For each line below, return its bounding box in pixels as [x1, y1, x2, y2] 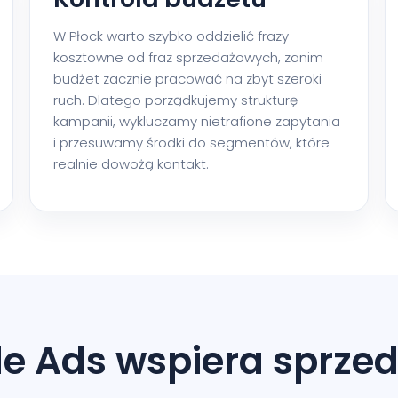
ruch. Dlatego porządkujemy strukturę [53, 90, 298, 109]
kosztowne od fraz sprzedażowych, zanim [53, 47, 324, 67]
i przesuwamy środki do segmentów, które [53, 132, 330, 152]
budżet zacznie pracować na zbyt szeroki [53, 68, 322, 88]
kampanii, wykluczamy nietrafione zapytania [53, 111, 341, 131]
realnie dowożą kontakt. [53, 154, 210, 173]
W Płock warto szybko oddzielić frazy [53, 26, 290, 45]
